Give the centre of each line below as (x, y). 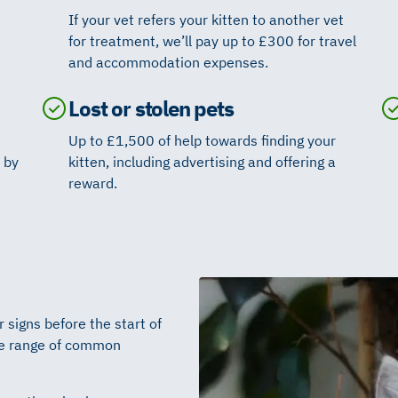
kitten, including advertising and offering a (203, 161)
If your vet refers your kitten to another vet (207, 19)
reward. (93, 183)
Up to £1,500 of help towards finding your (203, 140)
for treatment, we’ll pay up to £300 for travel (213, 40)
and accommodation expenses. (169, 62)
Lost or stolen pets (151, 108)
